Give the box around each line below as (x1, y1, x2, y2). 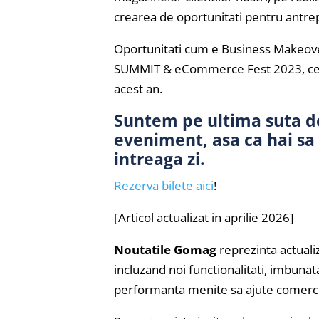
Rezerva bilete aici (114, 177, 214, 194)
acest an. (114, 80, 162, 98)
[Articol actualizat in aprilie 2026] (114, 209, 294, 226)
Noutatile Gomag (114, 241, 216, 258)
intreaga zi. (114, 147, 205, 171)
